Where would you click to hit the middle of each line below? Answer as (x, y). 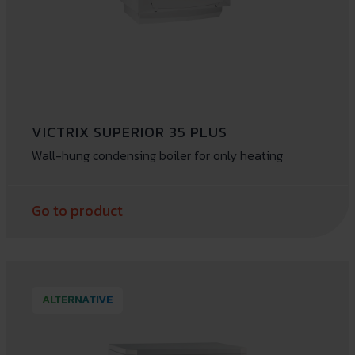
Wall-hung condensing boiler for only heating (157, 155)
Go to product (77, 210)
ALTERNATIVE (77, 300)
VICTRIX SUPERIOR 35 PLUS (129, 132)
